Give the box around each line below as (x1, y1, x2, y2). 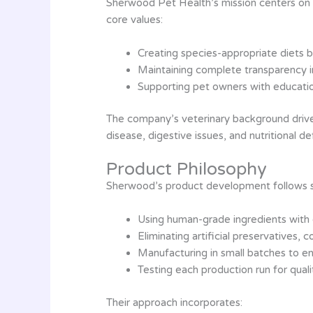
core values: (106, 13, 163, 26)
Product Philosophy (106, 159, 267, 180)
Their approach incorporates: (106, 296, 242, 309)
